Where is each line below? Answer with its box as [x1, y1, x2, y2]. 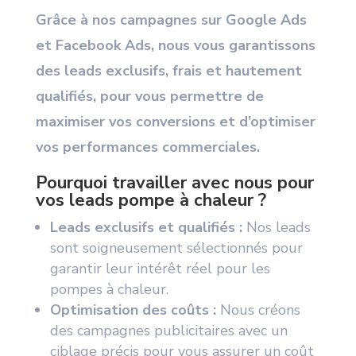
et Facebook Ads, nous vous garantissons [35, 36, 315, 56]
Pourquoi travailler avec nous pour [35, 171, 314, 195]
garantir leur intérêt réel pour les [49, 259, 270, 279]
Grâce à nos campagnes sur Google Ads [35, 10, 307, 30]
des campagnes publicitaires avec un [49, 321, 288, 341]
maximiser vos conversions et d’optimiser [35, 112, 315, 132]
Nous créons [215, 300, 300, 320]
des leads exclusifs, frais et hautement [35, 61, 302, 81]
